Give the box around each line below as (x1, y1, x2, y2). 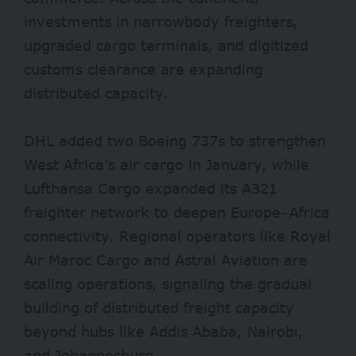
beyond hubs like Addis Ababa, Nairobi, (24, 323, 304, 341)
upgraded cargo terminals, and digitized (24, 37, 308, 55)
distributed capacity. (24, 84, 168, 103)
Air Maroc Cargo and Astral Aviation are (24, 251, 308, 269)
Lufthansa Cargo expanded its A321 (24, 180, 277, 198)
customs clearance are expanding (24, 60, 263, 79)
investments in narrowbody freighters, (24, 13, 298, 31)
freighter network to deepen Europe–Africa (24, 203, 330, 222)
